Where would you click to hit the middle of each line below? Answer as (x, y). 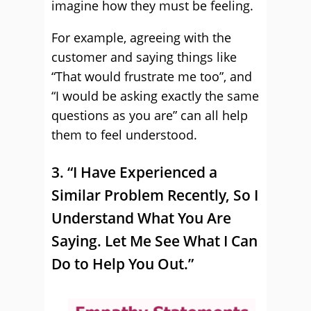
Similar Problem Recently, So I (155, 195)
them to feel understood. (124, 135)
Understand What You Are (141, 218)
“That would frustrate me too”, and (152, 76)
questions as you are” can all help (150, 115)
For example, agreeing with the (141, 37)
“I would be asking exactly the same (155, 96)
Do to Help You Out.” (123, 264)
